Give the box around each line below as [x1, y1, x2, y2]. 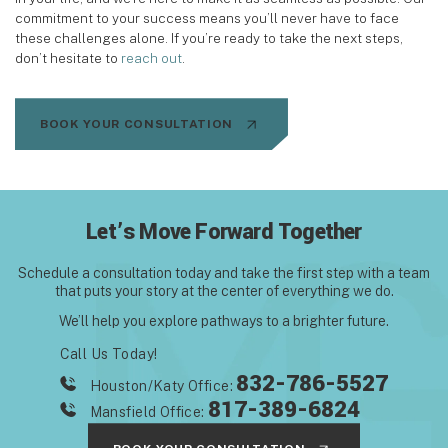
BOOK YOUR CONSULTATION [40, 117, 233, 132]
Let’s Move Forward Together [86, 216, 362, 249]
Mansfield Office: [89, 404, 209, 421]
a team [384, 265, 430, 282]
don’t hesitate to [15, 50, 121, 67]
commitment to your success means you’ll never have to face [15, 10, 399, 27]
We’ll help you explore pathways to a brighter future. [59, 313, 389, 330]
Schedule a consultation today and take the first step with [18, 265, 384, 282]
